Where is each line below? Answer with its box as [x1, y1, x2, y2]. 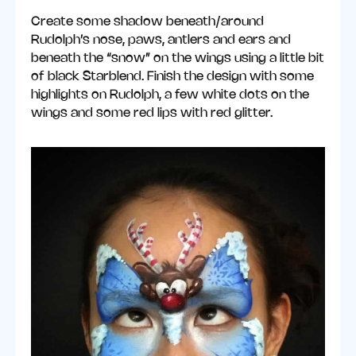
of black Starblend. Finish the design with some [31, 70, 315, 83]
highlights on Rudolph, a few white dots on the [31, 88, 310, 101]
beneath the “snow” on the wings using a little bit [31, 52, 325, 64]
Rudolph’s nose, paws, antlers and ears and [31, 33, 292, 46]
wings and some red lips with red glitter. [31, 106, 273, 119]
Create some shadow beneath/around [31, 15, 265, 28]
